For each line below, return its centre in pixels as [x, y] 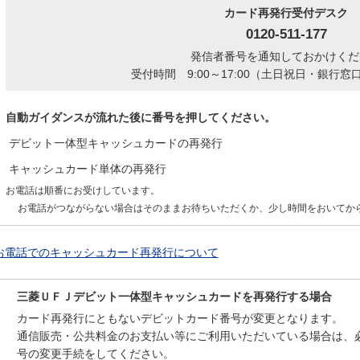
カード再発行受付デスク [286, 12]
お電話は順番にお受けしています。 [82, 190]
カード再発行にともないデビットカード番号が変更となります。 [180, 318]
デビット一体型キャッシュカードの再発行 [114, 143]
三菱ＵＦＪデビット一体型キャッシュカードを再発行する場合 [174, 296]
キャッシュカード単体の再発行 [86, 168]
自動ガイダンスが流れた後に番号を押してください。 [140, 117]
